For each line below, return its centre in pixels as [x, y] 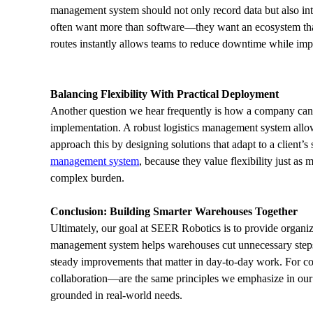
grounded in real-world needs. [116, 295]
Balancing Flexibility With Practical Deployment [165, 94]
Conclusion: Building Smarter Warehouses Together [174, 211]
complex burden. [87, 178]
